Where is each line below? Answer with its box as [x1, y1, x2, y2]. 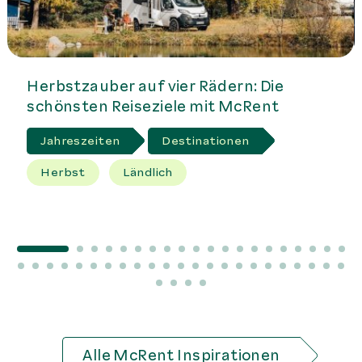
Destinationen [162, 133, 250, 149]
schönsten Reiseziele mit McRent [27, 97, 280, 117]
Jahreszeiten [40, 133, 120, 149]
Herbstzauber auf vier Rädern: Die [27, 77, 284, 97]
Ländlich [123, 165, 173, 181]
